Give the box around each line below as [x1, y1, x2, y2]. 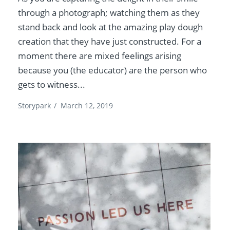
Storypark [18, 101, 51, 111]
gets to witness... [18, 79, 86, 91]
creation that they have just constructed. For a [18, 35, 202, 48]
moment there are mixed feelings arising [18, 50, 182, 62]
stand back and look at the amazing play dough [18, 21, 203, 33]
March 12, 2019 [61, 101, 113, 111]
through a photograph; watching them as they [18, 7, 200, 19]
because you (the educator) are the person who [18, 64, 207, 76]
